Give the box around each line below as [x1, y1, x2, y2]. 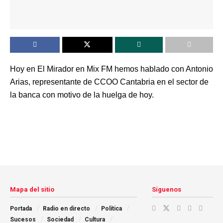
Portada [10, 205, 32, 212]
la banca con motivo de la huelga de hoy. [10, 90, 154, 99]
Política [101, 205, 122, 212]
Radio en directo [43, 205, 90, 212]
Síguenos [151, 185, 181, 193]
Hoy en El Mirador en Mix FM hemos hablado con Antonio [10, 64, 213, 73]
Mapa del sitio [10, 185, 54, 193]
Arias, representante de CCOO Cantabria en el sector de [10, 77, 209, 86]
